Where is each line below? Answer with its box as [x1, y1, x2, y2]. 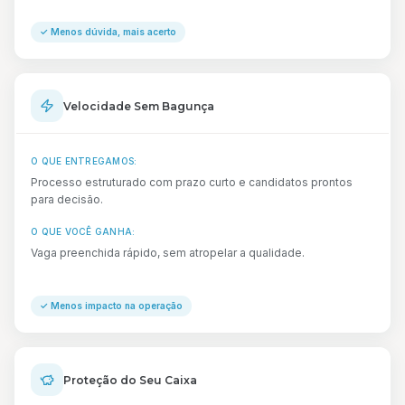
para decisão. [31, 193, 103, 206]
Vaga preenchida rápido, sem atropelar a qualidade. [31, 246, 305, 259]
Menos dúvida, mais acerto [51, 26, 176, 37]
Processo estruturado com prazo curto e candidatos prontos [31, 175, 353, 189]
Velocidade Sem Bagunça [63, 99, 214, 113]
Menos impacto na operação [51, 300, 183, 311]
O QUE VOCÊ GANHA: [31, 226, 136, 237]
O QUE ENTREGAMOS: [31, 155, 137, 166]
